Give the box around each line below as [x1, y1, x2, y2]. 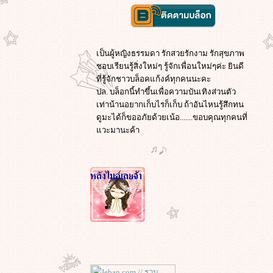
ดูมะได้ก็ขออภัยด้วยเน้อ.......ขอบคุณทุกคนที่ [96, 113, 247, 122]
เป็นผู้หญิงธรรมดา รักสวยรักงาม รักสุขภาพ [96, 49, 244, 58]
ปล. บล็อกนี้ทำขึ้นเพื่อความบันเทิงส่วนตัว [96, 87, 236, 96]
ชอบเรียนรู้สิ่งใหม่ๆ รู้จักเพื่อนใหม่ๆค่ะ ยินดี [96, 62, 244, 71]
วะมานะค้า [96, 126, 140, 135]
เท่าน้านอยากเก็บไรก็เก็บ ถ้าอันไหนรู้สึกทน [96, 100, 244, 109]
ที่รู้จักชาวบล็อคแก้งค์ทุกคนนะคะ [96, 74, 211, 83]
